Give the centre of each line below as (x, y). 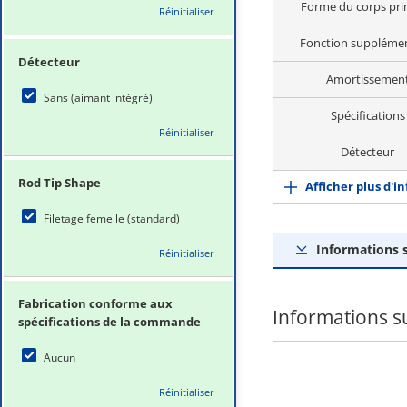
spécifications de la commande (109, 322)
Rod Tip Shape (60, 183)
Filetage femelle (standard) (112, 218)
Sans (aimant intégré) (98, 98)
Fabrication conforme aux (95, 303)
